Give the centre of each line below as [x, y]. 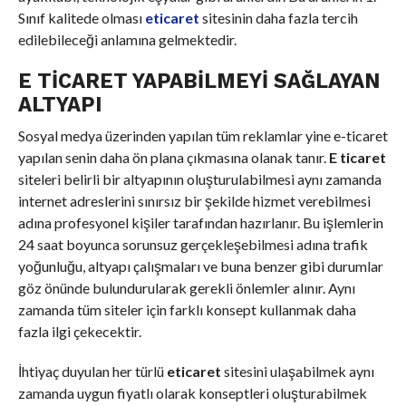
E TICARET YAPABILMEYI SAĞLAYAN [198, 80]
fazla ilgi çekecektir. [79, 331]
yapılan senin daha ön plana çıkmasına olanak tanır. [173, 157]
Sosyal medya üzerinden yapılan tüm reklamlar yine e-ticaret [203, 135]
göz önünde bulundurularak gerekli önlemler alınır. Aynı [186, 287]
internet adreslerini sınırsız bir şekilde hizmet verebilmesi [194, 200]
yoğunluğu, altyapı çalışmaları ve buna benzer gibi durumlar [200, 266]
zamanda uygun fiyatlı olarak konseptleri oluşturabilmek [192, 392]
